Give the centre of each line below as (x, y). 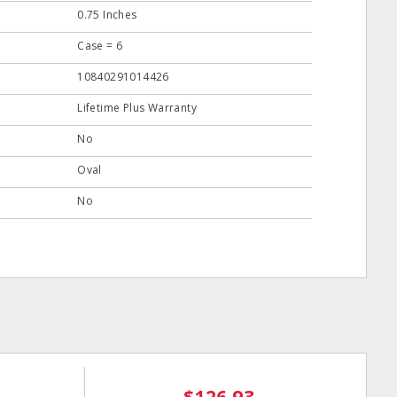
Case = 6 (100, 46)
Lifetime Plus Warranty (137, 108)
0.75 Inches (107, 15)
